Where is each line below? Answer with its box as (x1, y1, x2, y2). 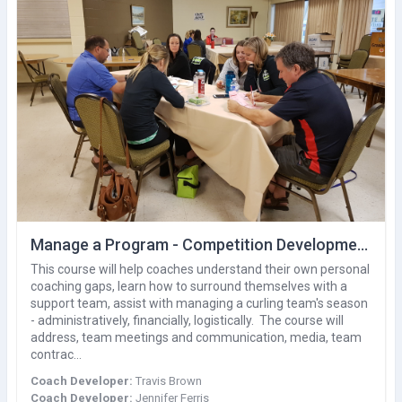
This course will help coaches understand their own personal (31, 261, 370, 276)
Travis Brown (135, 373, 202, 388)
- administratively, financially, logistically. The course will (31, 312, 344, 328)
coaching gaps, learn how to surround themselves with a (31, 278, 347, 293)
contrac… (31, 346, 82, 362)
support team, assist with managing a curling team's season (31, 295, 368, 310)
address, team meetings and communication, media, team (31, 329, 362, 345)
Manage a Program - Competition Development (357, 234, 368, 254)
